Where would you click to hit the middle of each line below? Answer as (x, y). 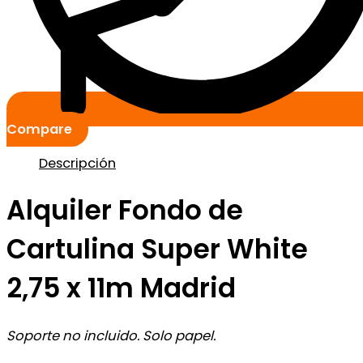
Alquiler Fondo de (125, 210)
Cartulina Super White (157, 249)
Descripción (77, 163)
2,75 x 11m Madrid (121, 288)
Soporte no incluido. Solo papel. (111, 335)
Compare (39, 130)
